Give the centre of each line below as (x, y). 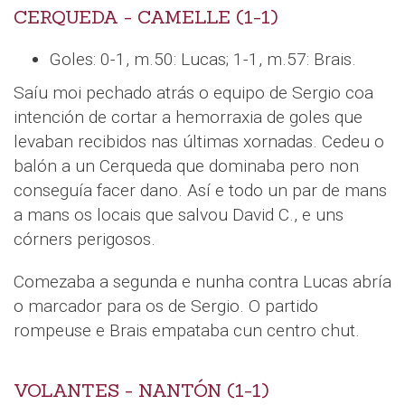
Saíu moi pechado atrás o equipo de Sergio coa (193, 92)
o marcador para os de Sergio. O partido (166, 306)
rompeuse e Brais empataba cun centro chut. (187, 330)
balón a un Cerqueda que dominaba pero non (186, 165)
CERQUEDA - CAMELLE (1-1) (146, 17)
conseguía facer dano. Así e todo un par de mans (200, 190)
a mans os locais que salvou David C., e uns (179, 214)
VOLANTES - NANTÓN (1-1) (141, 390)
